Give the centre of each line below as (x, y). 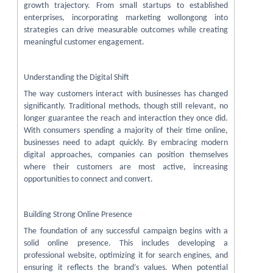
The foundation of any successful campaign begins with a (126, 231)
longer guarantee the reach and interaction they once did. (126, 119)
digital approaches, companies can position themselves (126, 155)
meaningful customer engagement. (84, 42)
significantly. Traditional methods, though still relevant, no (126, 106)
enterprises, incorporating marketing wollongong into (126, 18)
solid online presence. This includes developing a (126, 243)
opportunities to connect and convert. (88, 179)
